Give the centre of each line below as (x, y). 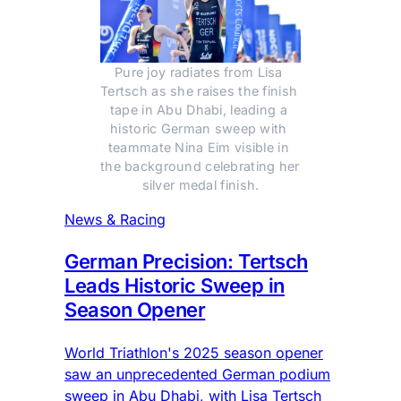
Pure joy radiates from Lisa (198, 73)
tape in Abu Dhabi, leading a (198, 110)
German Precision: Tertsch (186, 262)
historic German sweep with (199, 129)
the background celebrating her (200, 166)
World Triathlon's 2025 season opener (194, 353)
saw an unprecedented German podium (197, 375)
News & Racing (115, 220)
